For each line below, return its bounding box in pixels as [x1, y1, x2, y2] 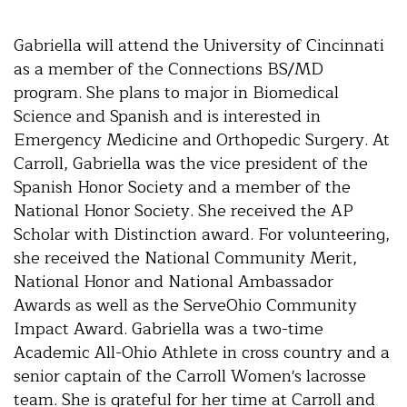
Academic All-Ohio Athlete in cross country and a [14, 338, 390, 366]
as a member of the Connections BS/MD [14, 55, 323, 83]
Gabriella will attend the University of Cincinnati [14, 31, 384, 59]
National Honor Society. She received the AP [14, 196, 353, 224]
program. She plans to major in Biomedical [14, 78, 339, 106]
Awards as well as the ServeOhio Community [14, 291, 357, 319]
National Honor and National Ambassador [14, 267, 333, 295]
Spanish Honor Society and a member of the [14, 173, 351, 201]
